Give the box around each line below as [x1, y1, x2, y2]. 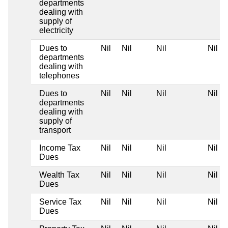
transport [39, 125, 71, 134]
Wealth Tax [39, 170, 79, 179]
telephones [39, 71, 79, 80]
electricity [39, 25, 73, 35]
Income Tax [39, 143, 80, 152]
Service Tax [39, 197, 81, 206]
